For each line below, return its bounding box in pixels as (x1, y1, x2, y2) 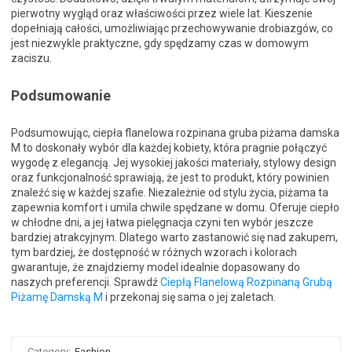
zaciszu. (11, 52, 52, 65)
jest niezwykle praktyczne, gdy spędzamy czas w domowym (11, 37, 309, 50)
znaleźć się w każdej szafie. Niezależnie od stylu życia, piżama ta (11, 186, 328, 200)
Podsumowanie (11, 87, 111, 104)
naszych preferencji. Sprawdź (11, 276, 160, 289)
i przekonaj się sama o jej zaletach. (103, 291, 276, 304)
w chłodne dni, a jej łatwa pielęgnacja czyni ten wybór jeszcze (11, 216, 313, 229)
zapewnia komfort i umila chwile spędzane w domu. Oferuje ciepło (11, 201, 339, 214)
